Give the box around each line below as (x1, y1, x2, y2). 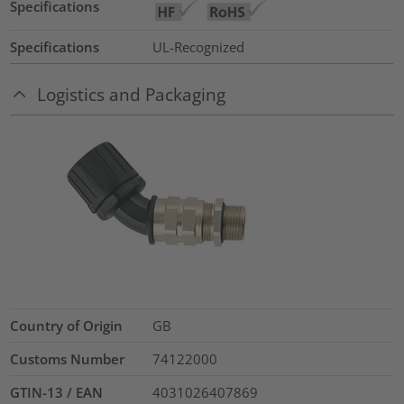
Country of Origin (10, 316, 124, 335)
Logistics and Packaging (37, 82, 226, 106)
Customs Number (10, 349, 125, 368)
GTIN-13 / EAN (10, 382, 104, 401)
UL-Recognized (151, 38, 244, 57)
